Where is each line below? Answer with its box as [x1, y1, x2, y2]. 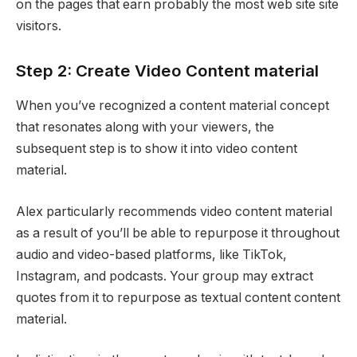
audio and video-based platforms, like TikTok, [16, 246, 287, 262]
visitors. [16, 18, 61, 34]
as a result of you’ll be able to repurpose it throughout [16, 225, 339, 241]
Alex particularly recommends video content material [16, 203, 332, 219]
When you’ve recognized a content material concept [16, 98, 329, 114]
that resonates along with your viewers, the [16, 120, 274, 135]
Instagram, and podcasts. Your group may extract [16, 268, 313, 284]
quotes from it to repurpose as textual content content [16, 289, 340, 305]
